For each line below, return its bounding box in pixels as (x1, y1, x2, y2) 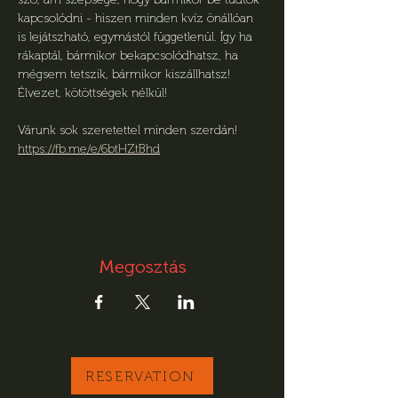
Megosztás (98, 256, 187, 277)
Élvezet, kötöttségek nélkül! (18, 85, 171, 100)
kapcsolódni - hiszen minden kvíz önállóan (18, 11, 257, 26)
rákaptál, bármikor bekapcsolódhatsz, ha (18, 48, 242, 63)
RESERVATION (85, 367, 195, 385)
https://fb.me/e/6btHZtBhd (18, 141, 160, 156)
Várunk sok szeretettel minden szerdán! (18, 123, 237, 138)
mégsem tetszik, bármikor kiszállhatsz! (18, 67, 234, 82)
